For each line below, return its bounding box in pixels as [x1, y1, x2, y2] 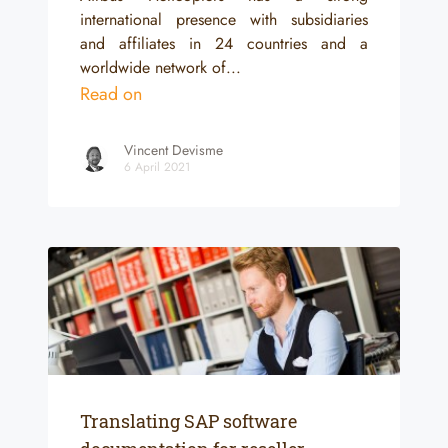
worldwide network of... [80, 55, 241, 79]
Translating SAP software [80, 408, 297, 433]
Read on [80, 80, 142, 107]
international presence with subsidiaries [80, 7, 368, 31]
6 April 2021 [124, 157, 190, 176]
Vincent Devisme [124, 139, 223, 160]
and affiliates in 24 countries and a [80, 31, 368, 55]
